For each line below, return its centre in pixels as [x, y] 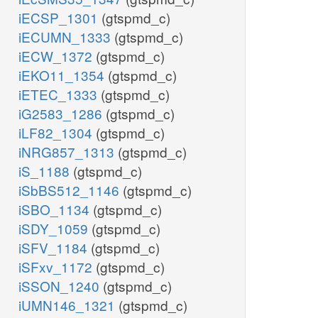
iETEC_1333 [60, 94]
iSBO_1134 [56, 209]
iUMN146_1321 [68, 305]
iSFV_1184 [55, 248]
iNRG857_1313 [68, 152]
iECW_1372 [57, 56]
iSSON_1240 [61, 286]
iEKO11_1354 [63, 75]
